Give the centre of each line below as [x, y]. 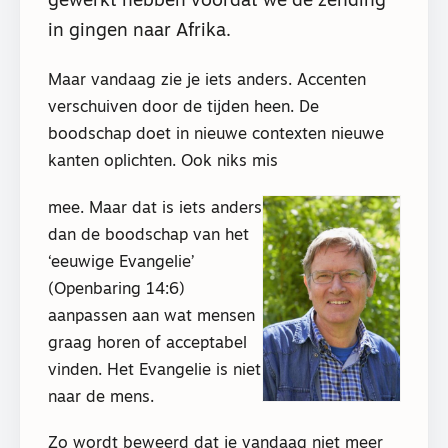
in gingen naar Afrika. [139, 31]
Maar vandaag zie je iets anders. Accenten [207, 81]
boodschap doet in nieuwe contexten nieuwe [216, 135]
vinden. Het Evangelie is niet [154, 370]
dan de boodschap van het [148, 235]
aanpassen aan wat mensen [151, 316]
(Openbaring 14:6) [116, 289]
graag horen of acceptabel [147, 343]
